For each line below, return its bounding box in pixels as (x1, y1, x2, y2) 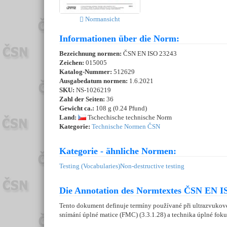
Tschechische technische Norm (86, 113, 172, 122)
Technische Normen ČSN (92, 123, 160, 131)
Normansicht (84, 15, 120, 23)
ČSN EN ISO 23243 (123, 50, 177, 58)
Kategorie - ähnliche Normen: (59, 146, 176, 157)
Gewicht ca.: (59, 104, 94, 112)
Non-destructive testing (120, 162, 184, 170)
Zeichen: (59, 59, 86, 67)
